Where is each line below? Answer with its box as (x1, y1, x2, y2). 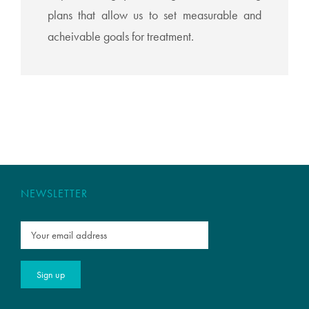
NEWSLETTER (21, 186, 88, 201)
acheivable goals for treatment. (47, 28, 194, 44)
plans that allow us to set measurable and (47, 7, 262, 23)
